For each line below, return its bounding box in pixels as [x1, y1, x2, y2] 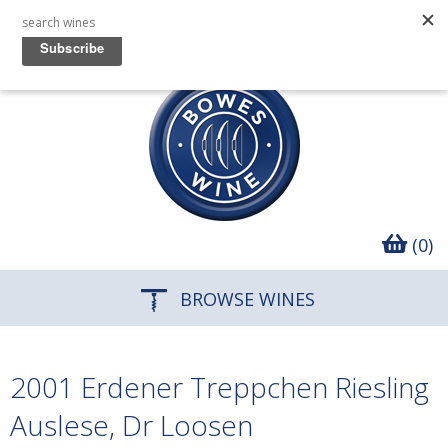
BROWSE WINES [175, 287, 315, 311]
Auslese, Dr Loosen [10, 406, 253, 444]
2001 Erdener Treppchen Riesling [10, 368, 429, 406]
